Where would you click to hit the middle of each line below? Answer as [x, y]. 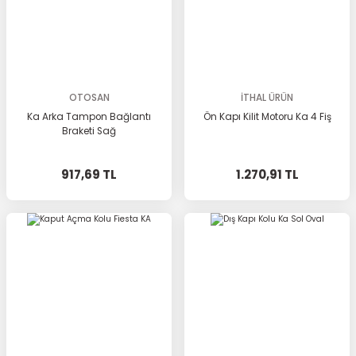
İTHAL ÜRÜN [267, 98]
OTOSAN [89, 98]
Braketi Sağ [89, 131]
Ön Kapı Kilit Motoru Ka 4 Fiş [267, 117]
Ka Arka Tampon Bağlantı [89, 117]
